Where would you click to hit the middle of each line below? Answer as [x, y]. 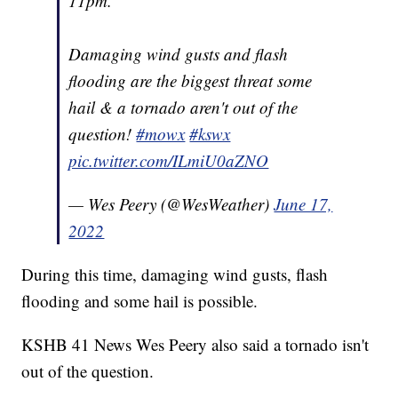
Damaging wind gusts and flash [179, 54]
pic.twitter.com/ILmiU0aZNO [169, 161]
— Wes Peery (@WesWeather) [171, 204]
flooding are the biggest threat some [191, 81]
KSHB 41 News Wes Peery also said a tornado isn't [195, 345]
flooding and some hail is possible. [140, 301]
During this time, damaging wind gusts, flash [175, 275]
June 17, [303, 204]
